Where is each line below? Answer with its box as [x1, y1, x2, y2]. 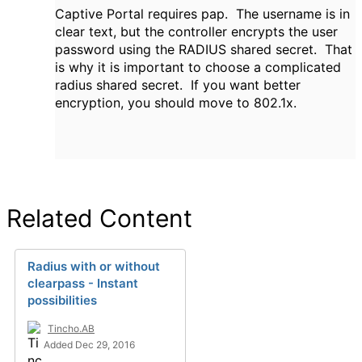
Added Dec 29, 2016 [44, 339, 135, 351]
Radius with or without [27, 259, 160, 274]
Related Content [6, 204, 192, 233]
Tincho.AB [48, 322, 95, 335]
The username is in [236, 6, 350, 22]
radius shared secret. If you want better [55, 77, 301, 93]
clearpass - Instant [27, 276, 138, 291]
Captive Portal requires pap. [55, 6, 236, 22]
